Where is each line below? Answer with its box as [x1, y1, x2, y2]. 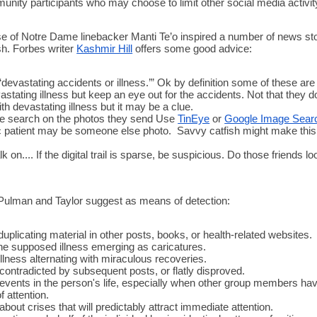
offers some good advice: [132, 42, 253, 54]
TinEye [178, 113, 210, 125]
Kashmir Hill [76, 42, 133, 54]
